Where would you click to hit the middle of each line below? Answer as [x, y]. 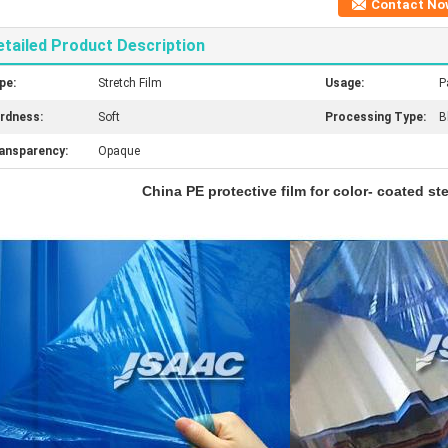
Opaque [119, 151]
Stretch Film [130, 83]
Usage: [344, 83]
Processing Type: [375, 117]
